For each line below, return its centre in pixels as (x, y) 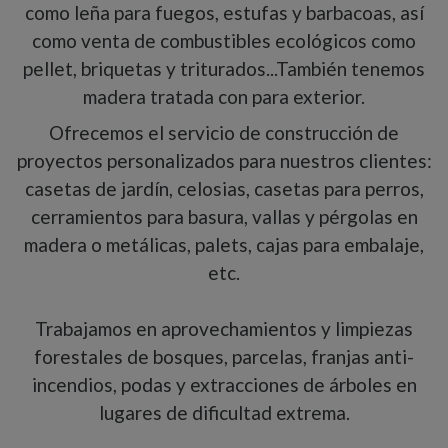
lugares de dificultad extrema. (224, 413)
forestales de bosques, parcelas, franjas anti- (224, 357)
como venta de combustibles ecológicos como (224, 40)
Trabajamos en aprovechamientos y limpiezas (224, 329)
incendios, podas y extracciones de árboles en (224, 385)
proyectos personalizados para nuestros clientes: (224, 161)
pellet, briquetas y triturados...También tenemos (224, 68)
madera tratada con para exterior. (224, 96)
